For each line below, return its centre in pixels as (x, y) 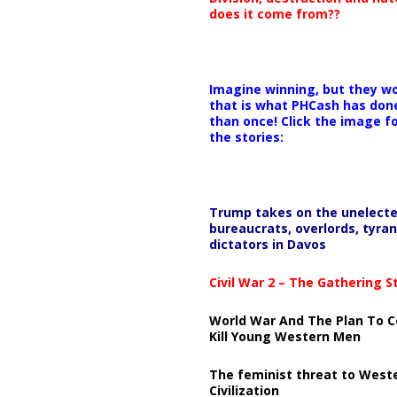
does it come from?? (274, 14)
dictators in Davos (267, 244)
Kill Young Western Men (284, 336)
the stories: (246, 137)
